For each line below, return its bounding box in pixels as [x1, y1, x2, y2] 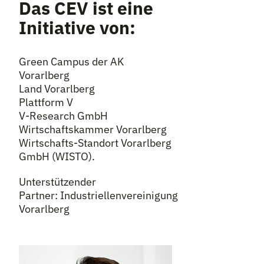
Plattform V [19, 95, 73, 109]
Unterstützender [19, 175, 96, 189]
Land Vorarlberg [19, 82, 95, 95]
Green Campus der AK [19, 55, 124, 68]
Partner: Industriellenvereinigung [19, 189, 178, 202]
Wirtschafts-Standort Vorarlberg [19, 136, 171, 150]
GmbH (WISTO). [19, 150, 95, 163]
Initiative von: [19, 16, 136, 39]
